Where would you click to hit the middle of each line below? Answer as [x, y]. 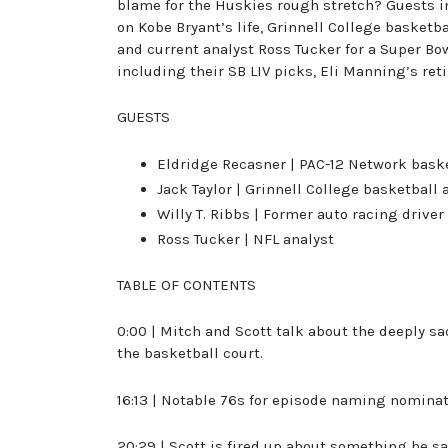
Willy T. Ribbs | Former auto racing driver [300, 213]
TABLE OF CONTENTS [186, 285]
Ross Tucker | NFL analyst [245, 238]
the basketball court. [190, 353]
